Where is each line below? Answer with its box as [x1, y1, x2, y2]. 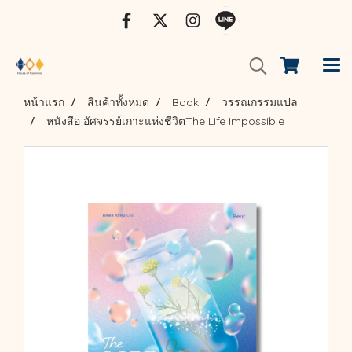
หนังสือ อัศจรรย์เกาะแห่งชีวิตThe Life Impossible [46, 114, 284, 128]
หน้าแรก [24, 95, 64, 109]
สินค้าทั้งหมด [87, 95, 149, 109]
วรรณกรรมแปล [222, 95, 298, 109]
